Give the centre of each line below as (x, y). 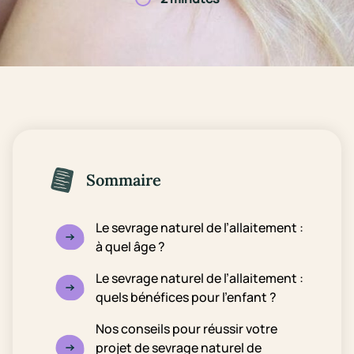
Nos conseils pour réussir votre (186, 329)
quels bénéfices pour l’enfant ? (187, 297)
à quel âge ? (132, 247)
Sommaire (124, 180)
